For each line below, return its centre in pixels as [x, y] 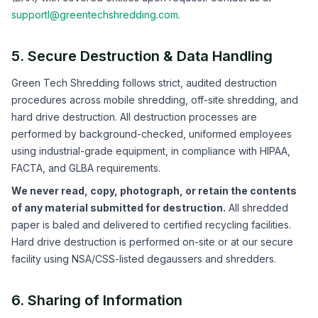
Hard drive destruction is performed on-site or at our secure [152, 242]
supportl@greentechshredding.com [95, 15]
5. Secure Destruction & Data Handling [142, 56]
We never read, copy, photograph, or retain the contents [154, 191]
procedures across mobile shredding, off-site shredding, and [155, 100]
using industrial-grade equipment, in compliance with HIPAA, [151, 151]
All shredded [257, 208]
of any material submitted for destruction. [119, 208]
